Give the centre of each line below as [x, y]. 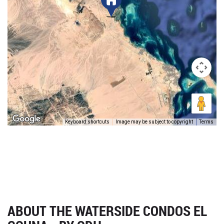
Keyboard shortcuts [87, 122]
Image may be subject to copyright [154, 122]
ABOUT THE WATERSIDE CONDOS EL [107, 211]
